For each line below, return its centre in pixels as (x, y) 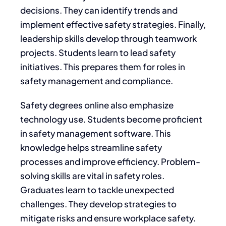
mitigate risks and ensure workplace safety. (108, 218)
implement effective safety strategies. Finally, (113, 24)
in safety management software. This (96, 133)
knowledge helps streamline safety (91, 147)
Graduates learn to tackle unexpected (97, 189)
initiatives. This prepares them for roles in (103, 66)
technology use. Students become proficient (111, 119)
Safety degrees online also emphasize (97, 105)
